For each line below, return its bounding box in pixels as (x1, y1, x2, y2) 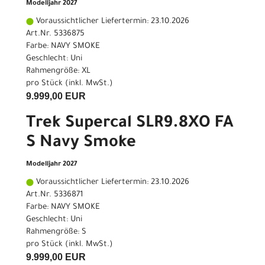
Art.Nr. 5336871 (26, 190, 83, 200)
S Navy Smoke (26, 135, 136, 153)
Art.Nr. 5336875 (26, 30, 85, 39)
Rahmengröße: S (26, 228, 86, 237)
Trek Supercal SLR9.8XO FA (26, 115, 234, 134)
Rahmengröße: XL (26, 67, 91, 76)
